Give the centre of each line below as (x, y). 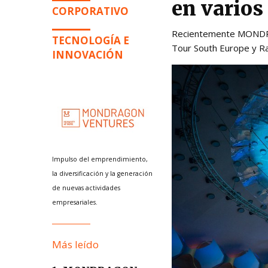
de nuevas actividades (86, 188)
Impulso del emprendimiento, (100, 159)
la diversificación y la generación (102, 173)
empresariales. (75, 202)
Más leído (75, 244)
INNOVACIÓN (88, 54)
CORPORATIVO (90, 11)
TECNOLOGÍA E (91, 40)
